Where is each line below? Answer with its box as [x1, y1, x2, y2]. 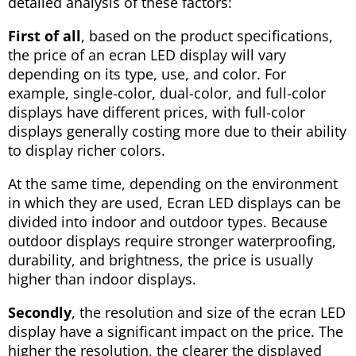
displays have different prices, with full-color [8, 102, 305, 122]
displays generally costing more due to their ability [8, 121, 346, 141]
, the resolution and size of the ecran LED [72, 302, 346, 322]
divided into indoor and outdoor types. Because [8, 211, 327, 231]
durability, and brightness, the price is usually [8, 250, 313, 269]
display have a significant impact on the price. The [8, 321, 343, 341]
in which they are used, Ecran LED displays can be [8, 192, 341, 212]
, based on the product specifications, [81, 25, 333, 45]
